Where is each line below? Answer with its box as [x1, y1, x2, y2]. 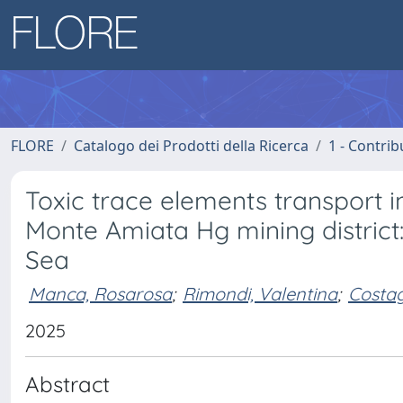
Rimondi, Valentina [183, 282, 337, 305]
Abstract [25, 371, 110, 398]
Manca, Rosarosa [29, 282, 172, 305]
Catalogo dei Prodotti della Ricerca [74, 136, 309, 156]
